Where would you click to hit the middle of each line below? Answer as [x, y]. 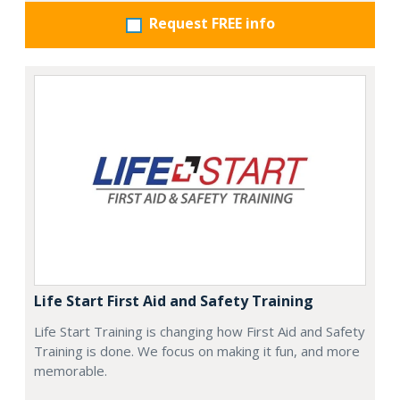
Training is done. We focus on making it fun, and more [197, 351]
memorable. [71, 371]
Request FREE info [212, 24]
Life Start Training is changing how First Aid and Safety [200, 332]
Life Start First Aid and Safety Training [174, 301]
